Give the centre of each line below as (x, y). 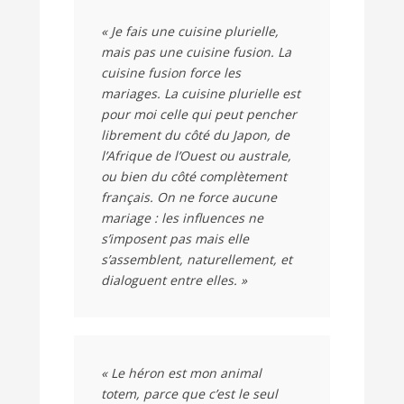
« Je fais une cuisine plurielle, (190, 32)
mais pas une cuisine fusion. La (196, 52)
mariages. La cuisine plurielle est (201, 94)
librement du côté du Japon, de (195, 135)
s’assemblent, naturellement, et (197, 260)
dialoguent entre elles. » (174, 280)
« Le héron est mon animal (181, 373)
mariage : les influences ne (182, 218)
